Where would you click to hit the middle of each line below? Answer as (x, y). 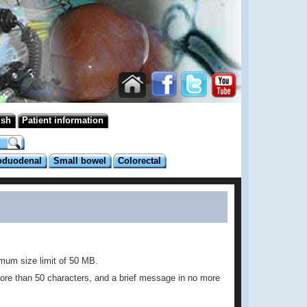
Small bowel (80, 161)
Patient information (63, 120)
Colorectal (139, 161)
